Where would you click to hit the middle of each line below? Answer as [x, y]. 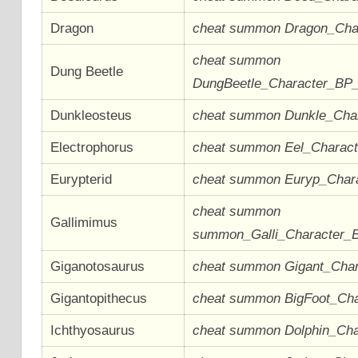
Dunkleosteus [91, 115]
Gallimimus [84, 222]
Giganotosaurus [98, 266]
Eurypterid [82, 179]
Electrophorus [92, 147]
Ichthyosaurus [93, 330]
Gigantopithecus [99, 298]
